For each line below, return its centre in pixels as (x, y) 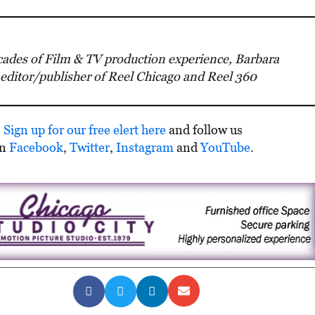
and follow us (204, 129)
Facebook (37, 147)
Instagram (145, 147)
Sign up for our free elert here (84, 129)
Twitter (90, 147)
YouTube (226, 147)
